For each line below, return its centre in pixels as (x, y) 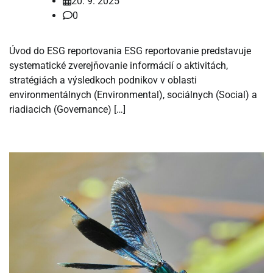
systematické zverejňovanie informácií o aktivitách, (119, 66)
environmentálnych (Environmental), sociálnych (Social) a (133, 95)
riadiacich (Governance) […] (67, 110)
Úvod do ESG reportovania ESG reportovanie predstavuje (130, 51)
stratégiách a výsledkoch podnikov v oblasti (103, 80)
